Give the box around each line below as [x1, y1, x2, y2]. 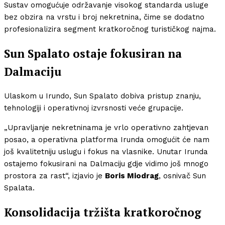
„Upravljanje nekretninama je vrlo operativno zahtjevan [4, 123, 208, 133]
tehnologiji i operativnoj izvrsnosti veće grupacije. [4, 103, 183, 113]
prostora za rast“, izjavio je [4, 171, 105, 181]
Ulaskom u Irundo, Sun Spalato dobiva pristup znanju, [4, 91, 201, 101]
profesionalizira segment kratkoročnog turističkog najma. [4, 24, 216, 34]
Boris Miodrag [105, 171, 159, 181]
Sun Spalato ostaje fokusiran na [4, 46, 182, 61]
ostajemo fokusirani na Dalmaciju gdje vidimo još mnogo [4, 159, 208, 169]
